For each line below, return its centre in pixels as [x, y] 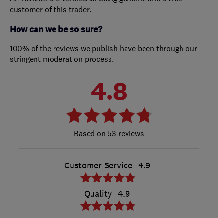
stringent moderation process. [62, 59]
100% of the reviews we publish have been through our [103, 48]
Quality [98, 194]
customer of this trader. [50, 9]
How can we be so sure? [56, 30]
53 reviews [125, 134]
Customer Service [98, 166]
